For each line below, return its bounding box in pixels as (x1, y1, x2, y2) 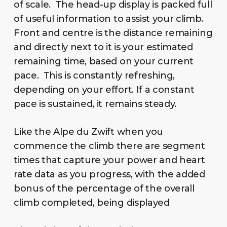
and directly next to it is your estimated (13, 41, 193, 53)
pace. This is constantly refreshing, (13, 69, 175, 81)
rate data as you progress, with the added (13, 168, 205, 180)
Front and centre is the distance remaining (13, 27, 213, 39)
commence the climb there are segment (13, 140, 205, 152)
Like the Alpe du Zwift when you (13, 126, 163, 137)
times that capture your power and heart (13, 154, 205, 166)
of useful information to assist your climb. (13, 13, 206, 24)
